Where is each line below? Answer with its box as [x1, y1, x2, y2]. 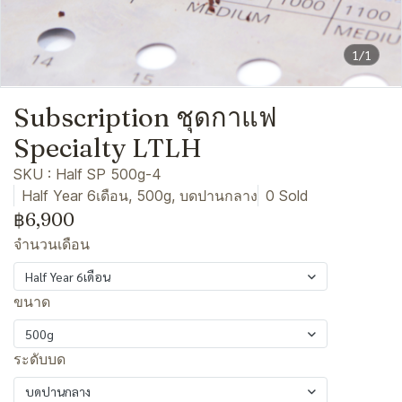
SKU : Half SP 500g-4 [13, 165, 162, 183]
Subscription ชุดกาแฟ [13, 101, 277, 133]
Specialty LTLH [13, 132, 202, 163]
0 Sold [266, 187, 309, 205]
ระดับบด [13, 350, 66, 368]
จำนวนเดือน [13, 235, 90, 253]
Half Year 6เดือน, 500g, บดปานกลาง [22, 187, 258, 205]
